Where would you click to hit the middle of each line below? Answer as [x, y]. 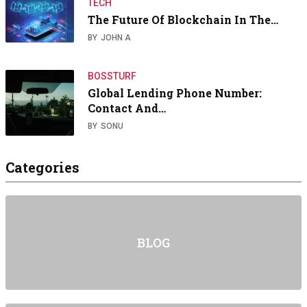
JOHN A [116, 38]
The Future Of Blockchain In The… [183, 20]
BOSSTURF [112, 76]
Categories [42, 168]
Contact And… [127, 108]
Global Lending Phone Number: [175, 93]
